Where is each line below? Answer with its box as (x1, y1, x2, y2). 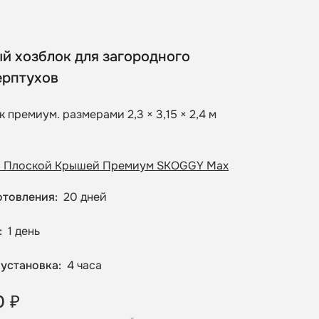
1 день (8, 224, 40, 239)
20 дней (63, 189, 107, 205)
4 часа (67, 258, 102, 273)
